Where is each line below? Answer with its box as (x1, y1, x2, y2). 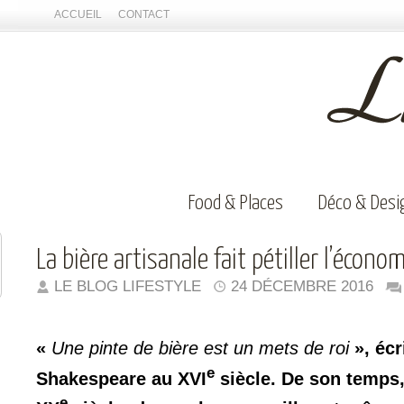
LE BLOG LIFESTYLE (54, 278, 201, 295)
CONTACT (118, 8, 170, 21)
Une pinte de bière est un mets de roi (51, 338, 349, 358)
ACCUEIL (54, 8, 102, 21)
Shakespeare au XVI (36, 368, 207, 389)
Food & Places (188, 193, 283, 214)
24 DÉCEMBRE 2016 (231, 278, 373, 295)
